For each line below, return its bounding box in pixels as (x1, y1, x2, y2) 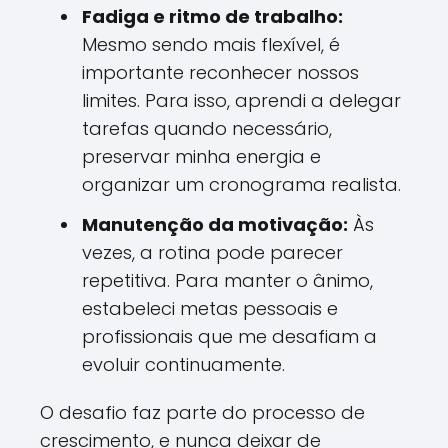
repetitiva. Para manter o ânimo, (82, 268, 373, 293)
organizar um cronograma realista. (82, 172, 401, 197)
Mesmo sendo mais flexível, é (82, 32, 340, 57)
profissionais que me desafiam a (82, 324, 377, 349)
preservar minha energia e (82, 144, 321, 169)
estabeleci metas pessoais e (82, 296, 338, 321)
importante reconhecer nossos (82, 60, 359, 85)
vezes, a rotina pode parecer (82, 240, 343, 265)
